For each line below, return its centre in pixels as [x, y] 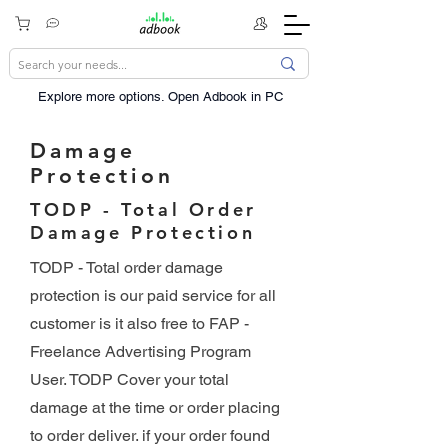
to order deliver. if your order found [150, 435]
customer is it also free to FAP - [139, 323]
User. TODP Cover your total [129, 379]
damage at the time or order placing [155, 407]
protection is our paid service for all [153, 295]
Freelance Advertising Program [140, 351]
